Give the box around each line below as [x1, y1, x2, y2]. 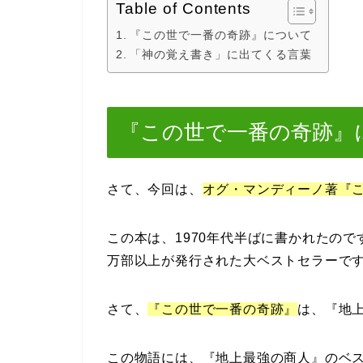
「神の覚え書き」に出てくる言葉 [129, 48, 312, 61]
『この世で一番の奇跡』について [129, 28, 312, 41]
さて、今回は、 [107, 182, 203, 197]
